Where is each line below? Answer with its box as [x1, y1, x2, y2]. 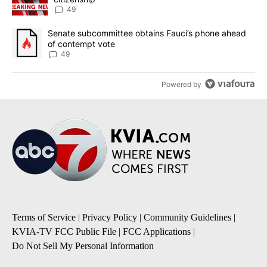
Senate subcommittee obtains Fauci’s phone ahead [48, 28, 246, 39]
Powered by [162, 80, 202, 89]
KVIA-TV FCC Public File [12, 226, 116, 237]
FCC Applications [123, 226, 191, 237]
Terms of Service [12, 212, 76, 223]
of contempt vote [48, 39, 115, 49]
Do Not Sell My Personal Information [12, 241, 154, 252]
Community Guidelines [144, 212, 231, 223]
